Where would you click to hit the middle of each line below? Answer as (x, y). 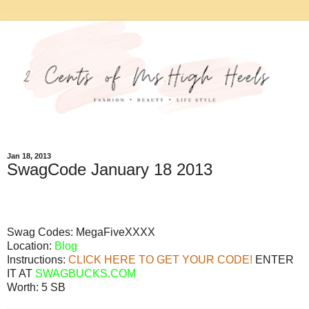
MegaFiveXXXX (116, 232)
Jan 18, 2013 (29, 156)
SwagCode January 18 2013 (110, 170)
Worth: (23, 287)
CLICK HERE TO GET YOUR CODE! (160, 259)
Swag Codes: (41, 232)
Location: (29, 246)
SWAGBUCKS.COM (86, 273)
